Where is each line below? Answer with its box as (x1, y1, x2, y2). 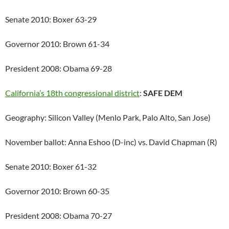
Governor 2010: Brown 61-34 (5, 39, 109, 49)
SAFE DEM (143, 88, 182, 98)
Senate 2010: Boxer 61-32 (5, 162, 97, 172)
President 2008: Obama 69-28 (5, 63, 112, 74)
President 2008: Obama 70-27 (5, 211, 112, 221)
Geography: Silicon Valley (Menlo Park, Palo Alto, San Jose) (5, 112, 211, 123)
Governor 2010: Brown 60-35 (5, 186, 109, 196)
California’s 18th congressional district (5, 88, 140, 98)
